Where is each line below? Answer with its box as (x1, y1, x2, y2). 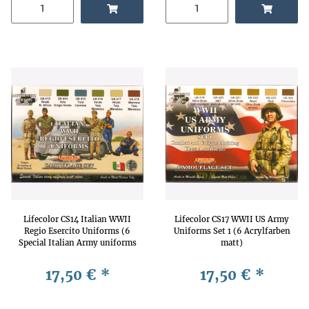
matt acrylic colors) (39, 249, 116, 259)
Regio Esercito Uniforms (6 (24, 226, 130, 236)
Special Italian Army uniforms (18, 237, 137, 248)
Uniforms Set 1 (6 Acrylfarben (173, 226, 290, 236)
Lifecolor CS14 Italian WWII (23, 214, 131, 224)
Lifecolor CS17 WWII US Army (175, 214, 289, 224)
